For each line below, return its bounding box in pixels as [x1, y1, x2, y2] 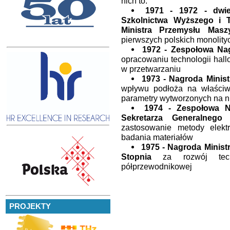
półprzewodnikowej [121, 161, 192, 171]
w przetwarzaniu [121, 64, 181, 73]
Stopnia [121, 151, 151, 161]
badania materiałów [121, 132, 193, 142]
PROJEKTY [9, 202, 51, 210]
